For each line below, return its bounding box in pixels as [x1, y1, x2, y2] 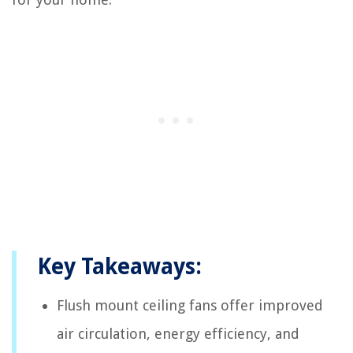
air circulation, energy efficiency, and [57, 325, 299, 342]
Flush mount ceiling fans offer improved [57, 296, 323, 314]
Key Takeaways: [37, 253, 202, 280]
